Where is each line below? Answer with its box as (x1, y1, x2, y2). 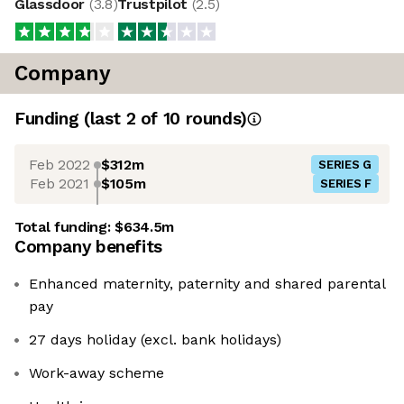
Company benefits (14, 236, 162, 258)
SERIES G (318, 158, 372, 172)
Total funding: (14, 218, 115, 236)
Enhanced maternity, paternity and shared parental (29, 275, 386, 293)
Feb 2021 (30, 174, 89, 192)
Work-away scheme (29, 364, 164, 382)
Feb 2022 (29, 155, 90, 173)
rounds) (179, 108, 247, 130)
